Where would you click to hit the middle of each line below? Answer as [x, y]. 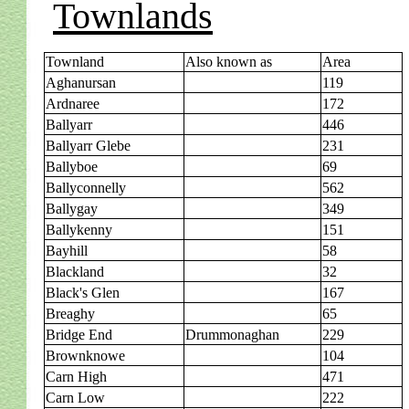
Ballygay [72, 209]
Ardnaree [73, 104]
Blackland [75, 272]
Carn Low [75, 398]
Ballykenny [79, 230]
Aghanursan [81, 83]
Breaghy [70, 314]
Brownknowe [85, 356]
